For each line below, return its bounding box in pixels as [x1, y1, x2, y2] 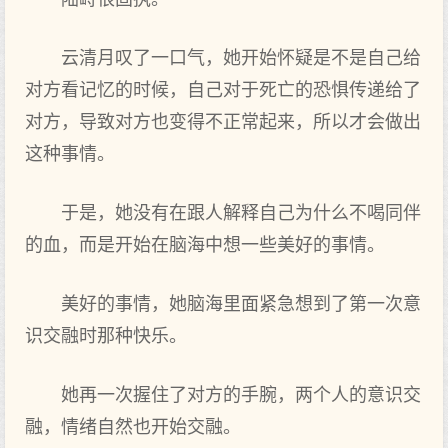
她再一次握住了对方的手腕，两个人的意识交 [61, 385, 421, 405]
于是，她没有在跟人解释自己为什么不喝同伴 [61, 203, 421, 223]
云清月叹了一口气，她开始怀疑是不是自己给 [61, 48, 421, 68]
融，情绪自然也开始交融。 [25, 417, 241, 437]
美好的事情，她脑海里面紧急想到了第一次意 [61, 294, 421, 314]
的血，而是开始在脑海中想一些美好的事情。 [25, 235, 385, 255]
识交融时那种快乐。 [25, 326, 187, 346]
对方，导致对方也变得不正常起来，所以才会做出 [25, 112, 421, 132]
